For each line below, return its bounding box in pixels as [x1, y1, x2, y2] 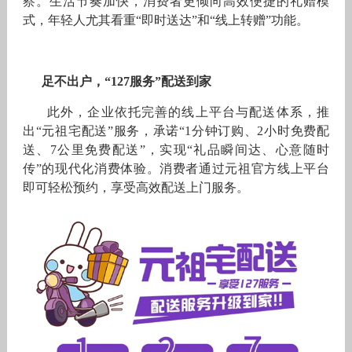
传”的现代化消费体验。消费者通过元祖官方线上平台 [22, 162, 330, 176]
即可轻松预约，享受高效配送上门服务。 [22, 181, 249, 195]
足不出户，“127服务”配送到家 [41, 75, 211, 89]
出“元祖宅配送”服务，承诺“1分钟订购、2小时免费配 [22, 124, 330, 138]
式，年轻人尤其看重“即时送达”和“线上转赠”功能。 [22, 13, 309, 27]
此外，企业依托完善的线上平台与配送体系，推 [22, 105, 330, 119]
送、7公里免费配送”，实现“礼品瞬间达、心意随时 [22, 143, 330, 157]
